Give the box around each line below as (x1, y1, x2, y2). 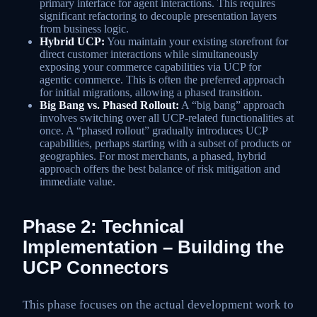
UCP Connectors (23, 257, 168, 277)
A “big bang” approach (179, 98, 284, 111)
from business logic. (40, 22, 129, 35)
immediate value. (40, 175, 115, 188)
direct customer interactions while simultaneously (40, 47, 258, 60)
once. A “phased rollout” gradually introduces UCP (40, 124, 267, 137)
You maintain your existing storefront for (105, 35, 288, 47)
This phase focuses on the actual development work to (23, 298, 294, 312)
